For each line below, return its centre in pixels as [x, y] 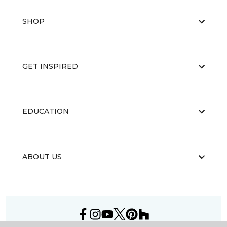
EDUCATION [46, 111]
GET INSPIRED [50, 66]
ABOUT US [42, 157]
